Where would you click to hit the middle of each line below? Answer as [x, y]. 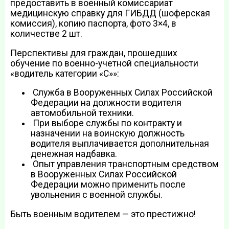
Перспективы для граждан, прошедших [94, 53]
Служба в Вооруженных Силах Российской [122, 93]
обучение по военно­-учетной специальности [104, 63]
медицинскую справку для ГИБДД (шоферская [110, 13]
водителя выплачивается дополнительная [120, 144]
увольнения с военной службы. [97, 195]
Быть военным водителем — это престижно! [103, 214]
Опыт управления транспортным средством [125, 164]
